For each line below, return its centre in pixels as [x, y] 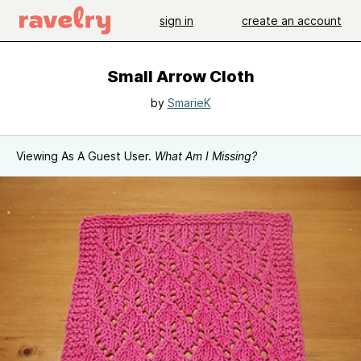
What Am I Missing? [206, 156]
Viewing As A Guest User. [85, 156]
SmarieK [189, 103]
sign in [176, 20]
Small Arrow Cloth [180, 77]
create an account [292, 20]
